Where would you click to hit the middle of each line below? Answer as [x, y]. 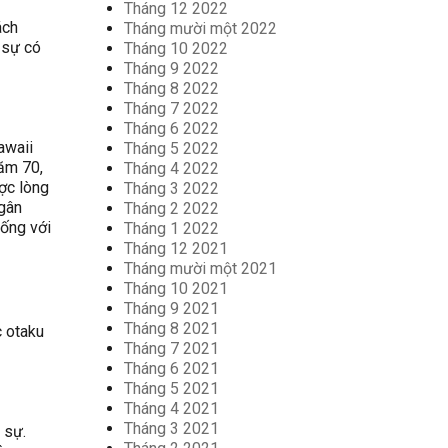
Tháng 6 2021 [171, 368]
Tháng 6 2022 [171, 128]
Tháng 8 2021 [171, 328]
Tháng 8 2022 [171, 88]
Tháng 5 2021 [171, 388]
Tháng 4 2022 [171, 168]
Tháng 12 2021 [175, 248]
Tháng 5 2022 [171, 148]
